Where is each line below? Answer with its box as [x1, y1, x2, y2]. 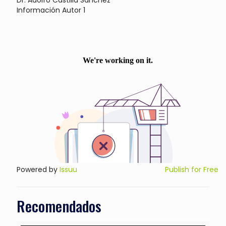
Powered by [17, 164, 60, 175]
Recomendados [17, 194, 101, 216]
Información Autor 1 [17, 5, 85, 15]
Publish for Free [165, 164, 218, 175]
